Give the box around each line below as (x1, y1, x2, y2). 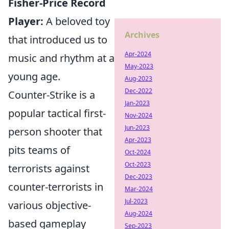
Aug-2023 (125, 74, 152, 83)
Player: (8, 14, 43, 28)
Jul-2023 (125, 197, 148, 205)
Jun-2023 (125, 123, 150, 132)
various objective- (8, 198, 91, 212)
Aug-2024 (125, 209, 152, 218)
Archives (125, 29, 159, 40)
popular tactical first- (8, 106, 106, 120)
